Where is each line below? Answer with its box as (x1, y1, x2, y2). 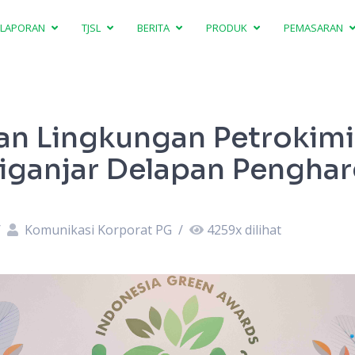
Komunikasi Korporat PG (21, 221, 175, 239)
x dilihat (235, 221, 281, 239)
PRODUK (206, 20, 250, 35)
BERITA (137, 20, 173, 35)
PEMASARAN (284, 20, 346, 35)
